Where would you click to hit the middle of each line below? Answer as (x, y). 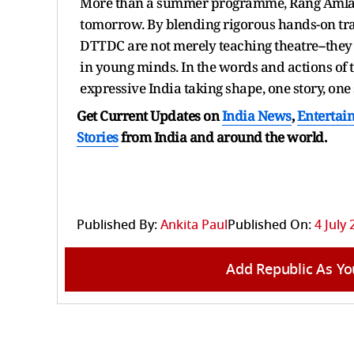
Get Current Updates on (149, 115)
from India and (167, 137)
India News (256, 115)
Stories (98, 137)
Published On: (269, 225)
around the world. (271, 137)
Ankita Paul (194, 225)
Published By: (117, 225)
